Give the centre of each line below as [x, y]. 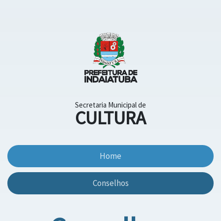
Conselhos [110, 183]
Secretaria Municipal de [110, 105]
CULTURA [110, 118]
